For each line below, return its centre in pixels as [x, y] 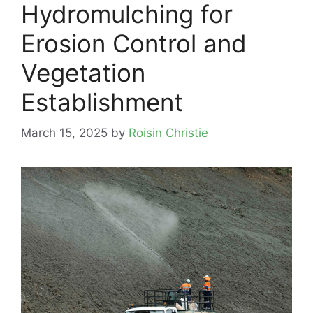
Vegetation [83, 72]
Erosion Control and [134, 43]
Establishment [102, 102]
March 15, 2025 [64, 133]
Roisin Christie [168, 133]
